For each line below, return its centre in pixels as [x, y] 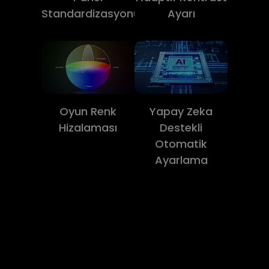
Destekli [181, 127]
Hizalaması [88, 127]
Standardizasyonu [91, 14]
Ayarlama [181, 160]
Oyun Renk [88, 111]
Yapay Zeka [181, 111]
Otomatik [181, 144]
